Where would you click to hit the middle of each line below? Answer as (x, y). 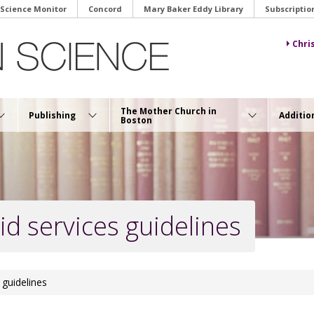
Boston (136, 120)
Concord (105, 9)
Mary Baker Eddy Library (193, 9)
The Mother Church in (169, 111)
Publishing (52, 115)
